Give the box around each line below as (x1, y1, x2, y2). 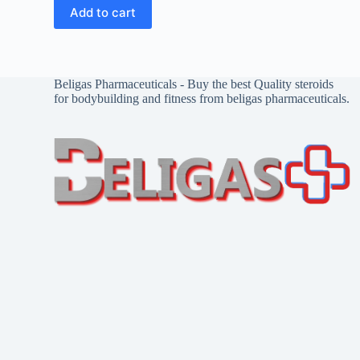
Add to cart (70, 5, 137, 21)
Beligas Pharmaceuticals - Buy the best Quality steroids (54, 77, 334, 91)
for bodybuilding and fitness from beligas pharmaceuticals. (54, 92, 350, 105)
